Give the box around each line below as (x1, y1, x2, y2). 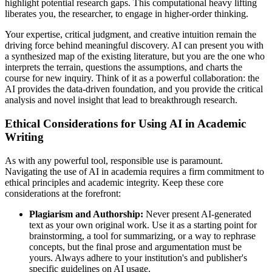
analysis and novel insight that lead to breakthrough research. (5, 95, 237, 106)
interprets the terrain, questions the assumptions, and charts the (5, 62, 242, 73)
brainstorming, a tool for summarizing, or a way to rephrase (29, 230, 256, 241)
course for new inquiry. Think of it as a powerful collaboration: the (5, 73, 259, 84)
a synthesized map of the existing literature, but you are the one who (5, 51, 265, 62)
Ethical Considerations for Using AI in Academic (5, 117, 246, 131)
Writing (5, 131, 44, 144)
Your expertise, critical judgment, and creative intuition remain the (5, 29, 256, 40)
